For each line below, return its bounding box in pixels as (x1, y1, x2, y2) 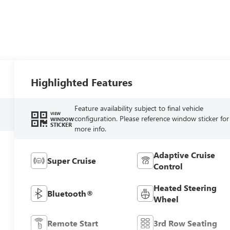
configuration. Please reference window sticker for (74, 113, 229, 124)
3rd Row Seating (153, 218, 217, 229)
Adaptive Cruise (153, 149, 215, 161)
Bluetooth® (47, 188, 94, 199)
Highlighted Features (31, 75, 133, 89)
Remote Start (47, 218, 99, 229)
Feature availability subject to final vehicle (74, 103, 203, 113)
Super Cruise (47, 155, 97, 166)
